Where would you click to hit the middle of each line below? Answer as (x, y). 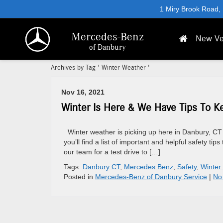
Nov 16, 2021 (83, 92)
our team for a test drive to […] (112, 152)
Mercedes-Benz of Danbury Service (151, 177)
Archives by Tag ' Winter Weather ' (100, 68)
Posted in (79, 177)
